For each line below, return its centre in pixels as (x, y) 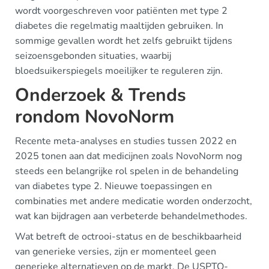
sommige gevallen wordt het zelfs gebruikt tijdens (124, 41)
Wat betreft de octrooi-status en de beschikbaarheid (128, 237)
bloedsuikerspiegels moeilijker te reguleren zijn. (119, 71)
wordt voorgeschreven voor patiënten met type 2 (121, 11)
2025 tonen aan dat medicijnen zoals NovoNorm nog (128, 156)
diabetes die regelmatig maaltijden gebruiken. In (119, 26)
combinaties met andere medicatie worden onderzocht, (134, 201)
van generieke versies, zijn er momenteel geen (116, 252)
